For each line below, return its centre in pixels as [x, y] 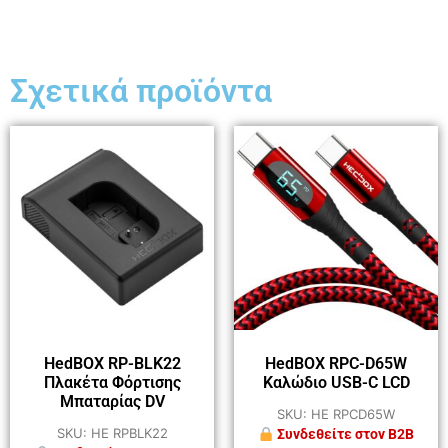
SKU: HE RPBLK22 [112, 433]
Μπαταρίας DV [112, 402]
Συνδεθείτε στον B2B [343, 434]
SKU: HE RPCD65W [336, 414]
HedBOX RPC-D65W [336, 364]
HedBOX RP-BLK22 [112, 364]
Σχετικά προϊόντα [141, 91]
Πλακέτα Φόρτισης [112, 383]
